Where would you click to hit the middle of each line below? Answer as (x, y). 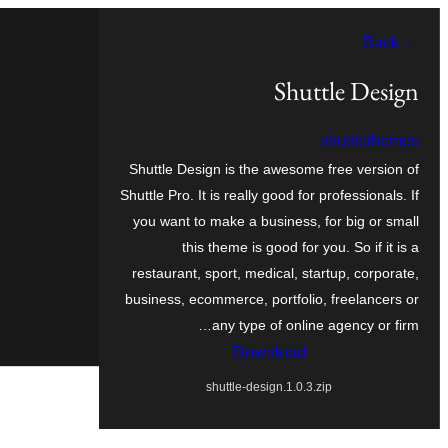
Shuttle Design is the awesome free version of (274, 168)
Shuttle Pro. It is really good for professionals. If (269, 194)
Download (269, 352)
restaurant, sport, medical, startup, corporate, (275, 272)
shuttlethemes (369, 140)
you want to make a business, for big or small (276, 220)
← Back (409, 42)
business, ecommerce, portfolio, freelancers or (272, 298)
